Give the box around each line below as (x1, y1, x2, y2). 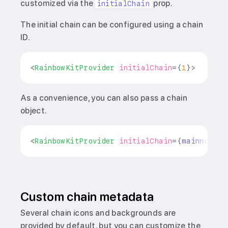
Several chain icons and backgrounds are (20, 208, 176, 218)
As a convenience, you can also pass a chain (20, 93, 188, 103)
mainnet (181, 137, 213, 145)
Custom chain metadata (20, 189, 154, 204)
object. (20, 106, 47, 116)
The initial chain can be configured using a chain (20, 20, 204, 30)
